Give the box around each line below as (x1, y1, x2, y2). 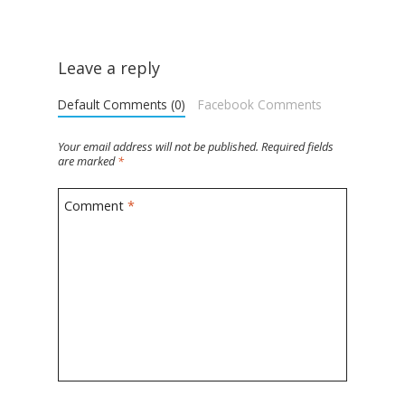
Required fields (261, 137, 334, 155)
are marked (58, 152, 118, 169)
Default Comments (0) (58, 95, 185, 113)
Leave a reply (58, 56, 160, 79)
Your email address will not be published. (58, 137, 259, 155)
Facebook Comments (197, 95, 322, 113)
